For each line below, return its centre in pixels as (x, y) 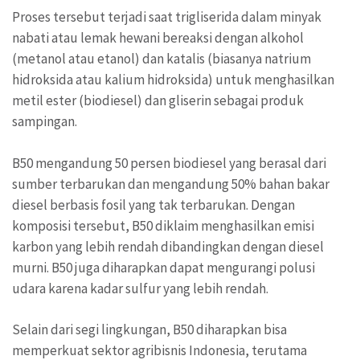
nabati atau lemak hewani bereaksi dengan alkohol (158, 38)
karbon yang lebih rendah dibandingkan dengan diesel (168, 246)
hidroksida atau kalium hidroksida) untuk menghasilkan (173, 80)
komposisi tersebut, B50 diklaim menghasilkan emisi (163, 225)
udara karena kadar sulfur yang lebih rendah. (141, 288)
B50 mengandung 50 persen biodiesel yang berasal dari (169, 163)
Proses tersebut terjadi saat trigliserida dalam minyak (167, 17)
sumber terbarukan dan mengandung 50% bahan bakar (171, 184)
